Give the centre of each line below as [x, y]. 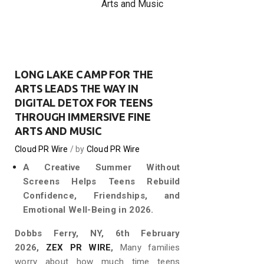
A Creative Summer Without [102, 167]
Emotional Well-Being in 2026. [88, 210]
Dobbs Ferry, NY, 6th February [98, 233]
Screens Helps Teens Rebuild [102, 181]
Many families [147, 247]
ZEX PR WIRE [78, 247]
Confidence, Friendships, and [102, 196]
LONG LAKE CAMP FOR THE [84, 74]
